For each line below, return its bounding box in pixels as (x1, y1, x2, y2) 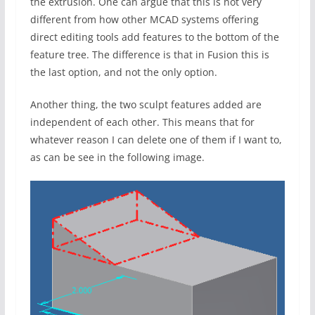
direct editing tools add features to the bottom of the (30, 30, 279, 44)
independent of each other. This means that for (30, 115, 255, 129)
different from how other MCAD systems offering (30, 13, 259, 27)
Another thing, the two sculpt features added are (30, 98, 262, 112)
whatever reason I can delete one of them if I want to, (30, 133, 282, 147)
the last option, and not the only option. (30, 65, 217, 79)
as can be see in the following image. (30, 150, 205, 165)
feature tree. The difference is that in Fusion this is (30, 48, 269, 62)
